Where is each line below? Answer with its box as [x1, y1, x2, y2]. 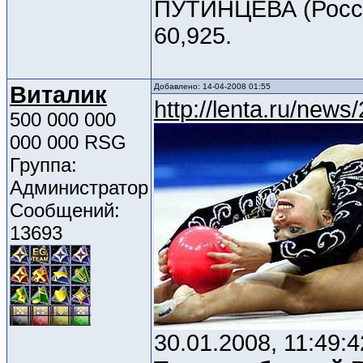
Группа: [10, 154, 77, 177]
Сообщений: [10, 199, 120, 222]
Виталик [10, 82, 107, 109]
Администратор [10, 177, 148, 199]
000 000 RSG [10, 131, 126, 154]
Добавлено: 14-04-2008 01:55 [154, 82, 271, 92]
